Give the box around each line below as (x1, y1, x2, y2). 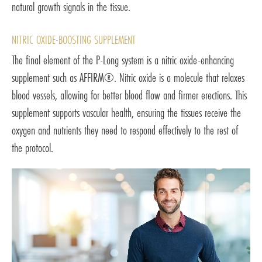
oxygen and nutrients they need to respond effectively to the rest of (12, 121, 238, 139)
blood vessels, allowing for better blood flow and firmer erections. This (12, 86, 247, 104)
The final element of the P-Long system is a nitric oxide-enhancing (12, 51, 234, 68)
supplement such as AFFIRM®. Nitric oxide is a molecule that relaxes (12, 68, 244, 86)
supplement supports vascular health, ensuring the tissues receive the (12, 104, 241, 121)
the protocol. (12, 139, 53, 156)
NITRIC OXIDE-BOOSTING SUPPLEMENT (12, 31, 136, 47)
